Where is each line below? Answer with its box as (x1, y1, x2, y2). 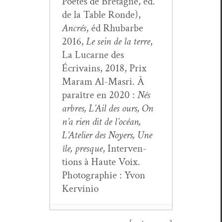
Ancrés (62, 21, 86, 35)
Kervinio (62, 181, 99, 195)
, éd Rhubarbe (86, 21, 143, 35)
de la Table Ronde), (62, 7, 141, 21)
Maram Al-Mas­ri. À (62, 74, 144, 88)
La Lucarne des (62, 48, 124, 61)
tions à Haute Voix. (62, 155, 140, 168)
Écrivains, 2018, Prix (62, 61, 147, 75)
